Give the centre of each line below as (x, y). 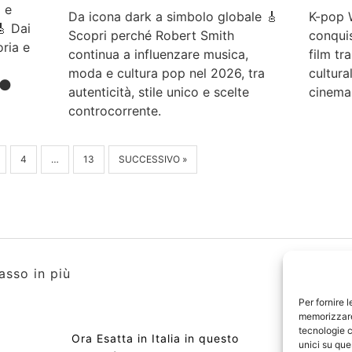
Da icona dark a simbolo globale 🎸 (173, 16)
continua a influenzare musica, (158, 54)
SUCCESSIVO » (153, 159)
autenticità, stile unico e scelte (158, 92)
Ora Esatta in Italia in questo (155, 338)
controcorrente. (114, 110)
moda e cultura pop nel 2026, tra (166, 73)
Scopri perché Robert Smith (151, 35)
